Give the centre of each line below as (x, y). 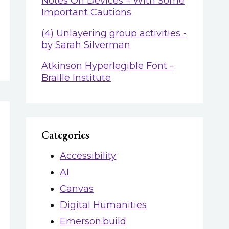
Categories (66, 135)
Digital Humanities (104, 205)
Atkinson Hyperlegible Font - (108, 66)
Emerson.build (93, 221)
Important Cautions (87, 12)
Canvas (77, 188)
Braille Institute (76, 77)
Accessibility (88, 156)
